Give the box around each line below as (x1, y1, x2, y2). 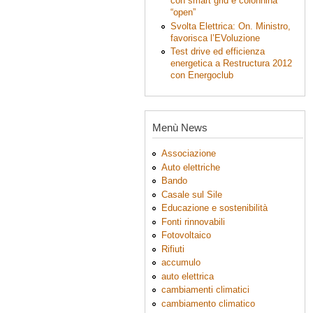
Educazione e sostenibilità (161, 203, 268, 214)
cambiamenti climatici (161, 284, 249, 296)
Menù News (152, 122, 208, 134)
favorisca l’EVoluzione (170, 32, 260, 43)
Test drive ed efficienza (170, 46, 265, 57)
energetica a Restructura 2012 (170, 58, 292, 69)
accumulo (161, 257, 201, 268)
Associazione (161, 148, 216, 159)
